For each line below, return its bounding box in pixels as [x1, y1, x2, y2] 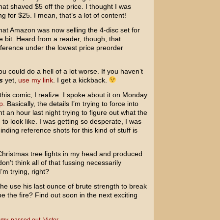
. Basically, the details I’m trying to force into [2, 100, 138, 108]
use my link [18, 76, 53, 84]
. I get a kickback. [53, 76, 109, 84]
